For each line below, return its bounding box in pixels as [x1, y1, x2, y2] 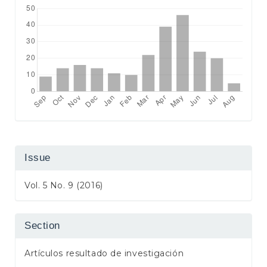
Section [24, 220, 60, 232]
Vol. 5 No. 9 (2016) [24, 180, 103, 191]
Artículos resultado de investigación [24, 248, 184, 259]
